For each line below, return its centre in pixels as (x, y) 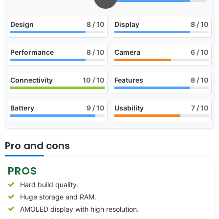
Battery (22, 108)
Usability (129, 108)
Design (22, 24)
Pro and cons (37, 145)
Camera (127, 52)
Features (129, 80)
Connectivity (32, 80)
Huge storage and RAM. (58, 197)
